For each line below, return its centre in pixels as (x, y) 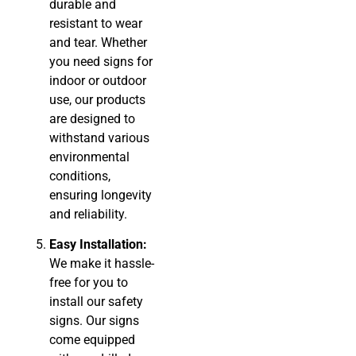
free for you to (89, 283)
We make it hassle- (102, 264)
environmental (90, 157)
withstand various (100, 137)
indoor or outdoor (98, 80)
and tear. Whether (99, 42)
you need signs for (101, 61)
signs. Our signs (95, 321)
